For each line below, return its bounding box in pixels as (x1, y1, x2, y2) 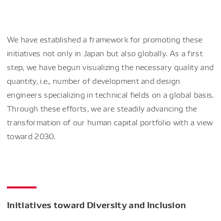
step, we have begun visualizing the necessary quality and (7, 62, 214, 72)
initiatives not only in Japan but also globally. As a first (7, 48, 203, 58)
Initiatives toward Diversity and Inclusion (7, 198, 186, 211)
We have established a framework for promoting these (7, 34, 203, 44)
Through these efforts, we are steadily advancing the (7, 103, 197, 113)
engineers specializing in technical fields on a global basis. (7, 89, 214, 100)
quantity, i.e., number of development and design (7, 75, 181, 86)
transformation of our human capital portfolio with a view (7, 117, 213, 127)
